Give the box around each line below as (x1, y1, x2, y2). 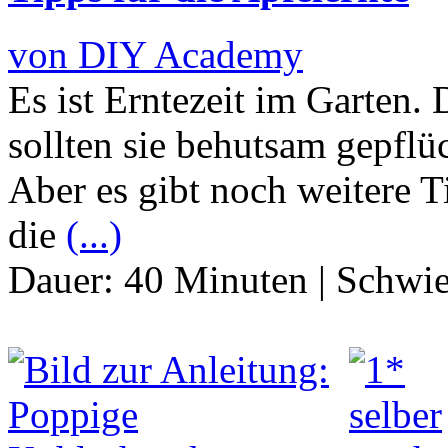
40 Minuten (124, 258, 308, 302)
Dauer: (8, 258, 124, 302)
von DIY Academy (8, 33, 303, 77)
